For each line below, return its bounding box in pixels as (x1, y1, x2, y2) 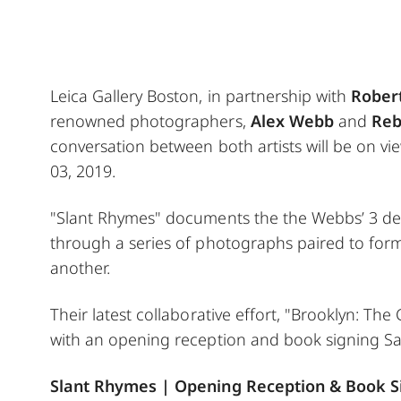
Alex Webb (250, 109, 334, 132)
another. (50, 256, 111, 278)
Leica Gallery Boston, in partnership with (50, 84, 352, 107)
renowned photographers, (50, 109, 251, 132)
